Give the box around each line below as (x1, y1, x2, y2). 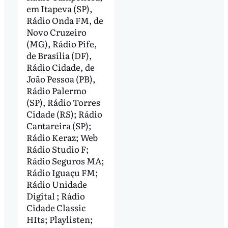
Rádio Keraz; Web (26, 130, 98, 144)
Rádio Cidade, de (26, 60, 95, 73)
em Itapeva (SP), (26, 2, 93, 15)
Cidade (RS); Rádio (26, 107, 102, 120)
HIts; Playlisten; (26, 212, 93, 225)
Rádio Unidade (26, 177, 87, 190)
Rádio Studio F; (26, 142, 89, 155)
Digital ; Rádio (26, 189, 85, 202)
